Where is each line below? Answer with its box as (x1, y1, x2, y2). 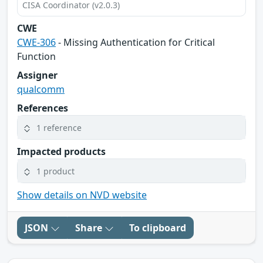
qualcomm (17, 83, 65, 96)
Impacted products (17, 145, 106, 159)
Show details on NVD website (17, 188, 147, 202)
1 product (36, 165, 75, 177)
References (17, 102, 68, 115)
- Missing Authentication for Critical (56, 36, 215, 49)
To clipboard (129, 221, 186, 235)
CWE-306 (17, 36, 56, 49)
